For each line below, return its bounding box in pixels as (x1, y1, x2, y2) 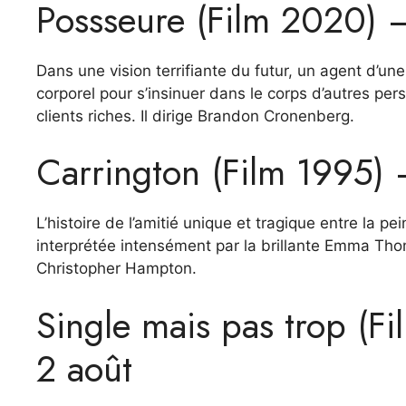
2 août (36, 342, 132, 395)
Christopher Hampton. (36, 259, 197, 277)
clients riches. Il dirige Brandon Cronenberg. (36, 106, 354, 125)
